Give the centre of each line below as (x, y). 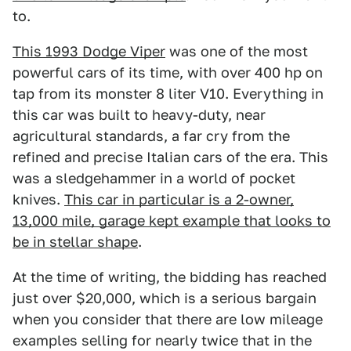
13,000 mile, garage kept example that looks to (172, 221)
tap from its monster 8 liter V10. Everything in (168, 94)
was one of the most (237, 51)
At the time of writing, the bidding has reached (170, 277)
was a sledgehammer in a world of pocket (154, 178)
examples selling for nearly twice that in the (162, 340)
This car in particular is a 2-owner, (179, 199)
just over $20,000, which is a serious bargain (165, 298)
